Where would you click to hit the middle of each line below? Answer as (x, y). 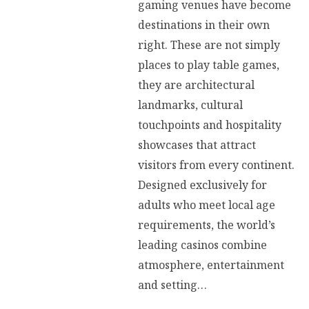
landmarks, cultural (190, 105)
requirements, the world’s (207, 225)
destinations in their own (204, 25)
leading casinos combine (202, 245)
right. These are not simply (209, 45)
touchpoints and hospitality (210, 125)
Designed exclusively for (202, 185)
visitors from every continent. (216, 165)
